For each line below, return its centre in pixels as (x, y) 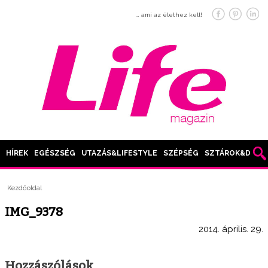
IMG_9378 (34, 211)
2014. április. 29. (231, 229)
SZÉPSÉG (181, 153)
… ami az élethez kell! (169, 15)
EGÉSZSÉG (55, 153)
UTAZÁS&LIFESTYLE (119, 153)
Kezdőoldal (25, 188)
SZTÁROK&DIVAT (236, 153)
